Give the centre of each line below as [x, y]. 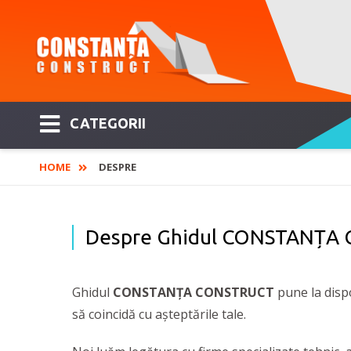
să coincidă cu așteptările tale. [159, 314]
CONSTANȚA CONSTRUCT [194, 292]
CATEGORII [108, 123]
